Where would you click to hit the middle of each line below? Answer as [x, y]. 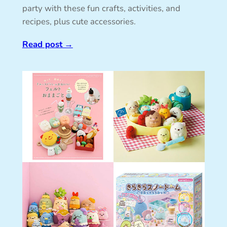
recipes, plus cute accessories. [79, 21]
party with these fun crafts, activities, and [101, 8]
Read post [42, 44]
